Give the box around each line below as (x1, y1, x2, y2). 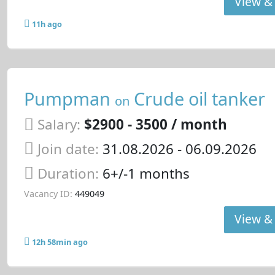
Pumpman (23, 86, 115, 110)
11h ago (31, 18, 62, 30)
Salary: (37, 115, 80, 134)
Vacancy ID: (23, 188, 72, 200)
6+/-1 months (102, 163, 190, 183)
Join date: (37, 139, 99, 159)
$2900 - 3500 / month (83, 115, 227, 134)
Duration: (37, 163, 103, 183)
